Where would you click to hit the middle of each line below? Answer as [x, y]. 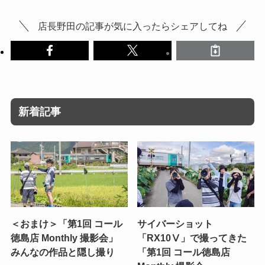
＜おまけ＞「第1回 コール [66, 224]
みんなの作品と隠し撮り [62, 252]
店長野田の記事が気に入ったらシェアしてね [132, 26]
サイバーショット [175, 224]
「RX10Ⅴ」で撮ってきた [192, 238]
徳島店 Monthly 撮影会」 [64, 238]
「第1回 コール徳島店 [184, 252]
